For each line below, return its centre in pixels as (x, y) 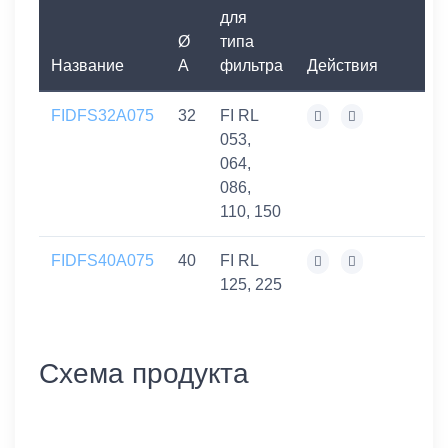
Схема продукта (144, 373)
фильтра (251, 65)
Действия (342, 65)
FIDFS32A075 (102, 115)
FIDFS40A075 (102, 260)
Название (87, 65)
